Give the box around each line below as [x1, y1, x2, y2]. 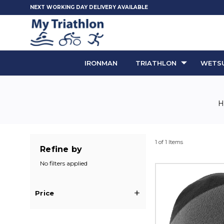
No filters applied [40, 159, 87, 167]
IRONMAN [84, 59, 117, 67]
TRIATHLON [135, 59, 176, 67]
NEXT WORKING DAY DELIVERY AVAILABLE [30, 4, 148, 10]
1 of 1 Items [155, 138, 183, 145]
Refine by [40, 144, 82, 154]
